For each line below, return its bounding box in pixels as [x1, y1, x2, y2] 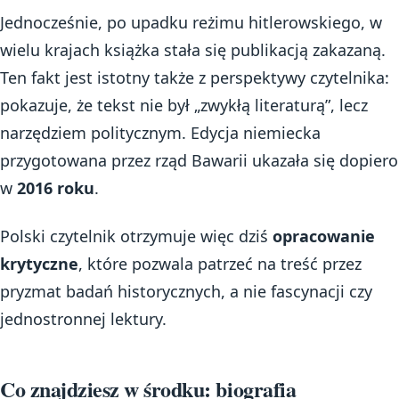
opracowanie [273, 224, 375, 247]
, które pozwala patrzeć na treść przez [78, 252, 362, 274]
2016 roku [17, 177, 94, 199]
